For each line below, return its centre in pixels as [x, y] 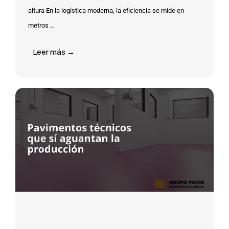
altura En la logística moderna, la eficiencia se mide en [106, 10]
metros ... [41, 25]
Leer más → [54, 52]
